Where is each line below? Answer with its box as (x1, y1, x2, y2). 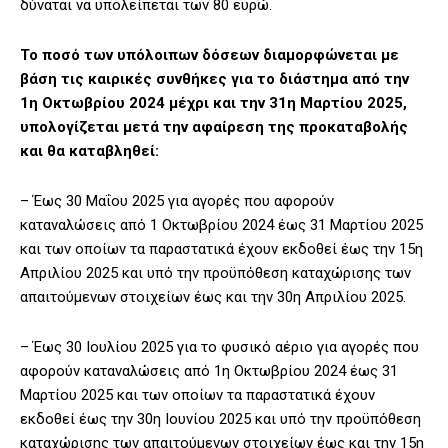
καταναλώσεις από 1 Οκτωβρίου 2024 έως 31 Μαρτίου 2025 (20, 216, 423, 235)
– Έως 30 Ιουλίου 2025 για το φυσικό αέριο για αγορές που (20, 338, 419, 357)
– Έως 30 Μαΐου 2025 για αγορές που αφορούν (20, 192, 334, 211)
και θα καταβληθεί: (20, 142, 159, 161)
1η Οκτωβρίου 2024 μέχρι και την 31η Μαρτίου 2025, (20, 94, 407, 113)
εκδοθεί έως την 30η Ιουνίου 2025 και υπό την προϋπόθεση (20, 410, 421, 429)
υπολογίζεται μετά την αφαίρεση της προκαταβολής (20, 118, 408, 137)
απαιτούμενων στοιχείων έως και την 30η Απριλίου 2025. (20, 288, 406, 307)
